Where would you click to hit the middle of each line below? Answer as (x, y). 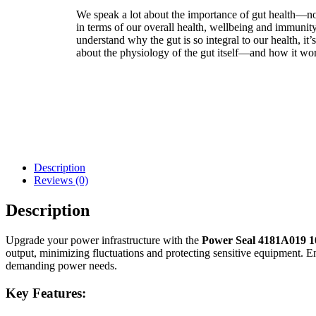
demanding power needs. (61, 265)
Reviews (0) (61, 181)
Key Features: (46, 293)
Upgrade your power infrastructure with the (104, 240)
